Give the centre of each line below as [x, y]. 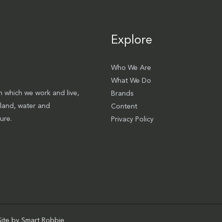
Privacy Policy [132, 119]
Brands [122, 93]
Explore [132, 40]
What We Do [131, 81]
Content [124, 106]
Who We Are [131, 68]
